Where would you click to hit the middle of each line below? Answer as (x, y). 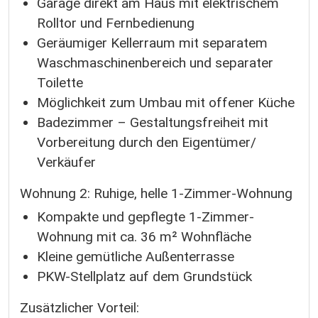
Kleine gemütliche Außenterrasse (136, 257)
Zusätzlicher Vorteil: (79, 308)
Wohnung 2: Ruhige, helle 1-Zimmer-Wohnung (156, 193)
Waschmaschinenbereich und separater (155, 62)
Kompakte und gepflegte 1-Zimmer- (146, 217)
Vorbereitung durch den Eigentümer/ (147, 142)
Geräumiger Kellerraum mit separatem (152, 43)
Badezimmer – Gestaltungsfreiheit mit (153, 122)
